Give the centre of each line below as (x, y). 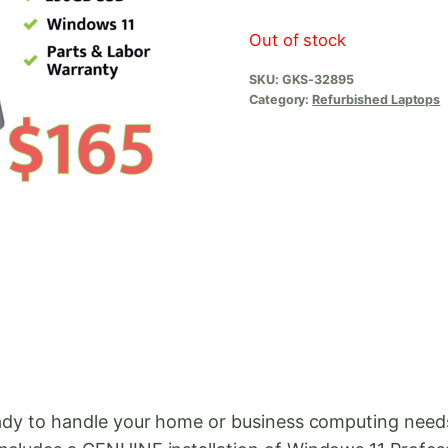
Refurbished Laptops (376, 99)
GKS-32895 (318, 79)
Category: (280, 99)
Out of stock (297, 39)
